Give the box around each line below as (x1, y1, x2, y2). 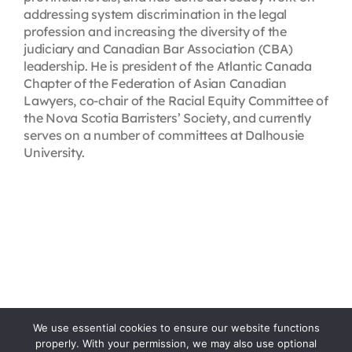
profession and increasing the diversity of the (23, 23, 287, 39)
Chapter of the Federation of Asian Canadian (23, 75, 287, 91)
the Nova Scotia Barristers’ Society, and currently (23, 109, 311, 126)
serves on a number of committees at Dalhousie (23, 126, 305, 143)
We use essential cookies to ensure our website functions (32, 321, 320, 334)
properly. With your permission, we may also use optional (35, 337, 317, 350)
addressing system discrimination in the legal (23, 5, 288, 22)
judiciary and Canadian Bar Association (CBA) (23, 40, 293, 57)
